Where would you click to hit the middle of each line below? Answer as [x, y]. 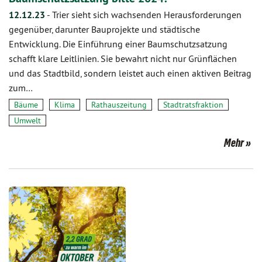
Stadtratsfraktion [193, 105]
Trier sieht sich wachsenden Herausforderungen [147, 15]
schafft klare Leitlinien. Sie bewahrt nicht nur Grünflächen [123, 58]
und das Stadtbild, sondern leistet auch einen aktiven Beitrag [130, 73]
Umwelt [27, 120]
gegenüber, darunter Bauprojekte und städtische [104, 29]
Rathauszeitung [119, 105]
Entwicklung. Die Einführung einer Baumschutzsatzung [118, 44]
